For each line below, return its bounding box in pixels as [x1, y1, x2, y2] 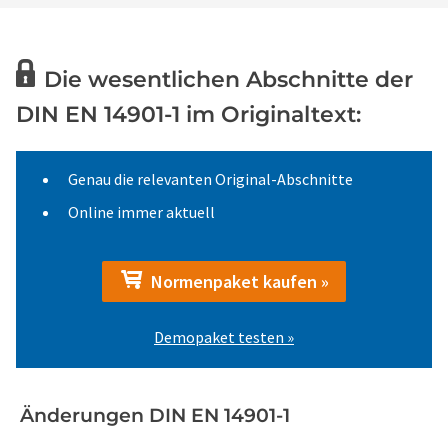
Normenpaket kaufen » [143, 270, 329, 293]
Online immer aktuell [68, 202, 215, 222]
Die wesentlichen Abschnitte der [44, 66, 413, 93]
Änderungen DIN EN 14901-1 [20, 404, 290, 427]
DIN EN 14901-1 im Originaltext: [16, 101, 361, 128]
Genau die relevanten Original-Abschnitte [68, 169, 353, 189]
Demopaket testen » [154, 327, 294, 347]
